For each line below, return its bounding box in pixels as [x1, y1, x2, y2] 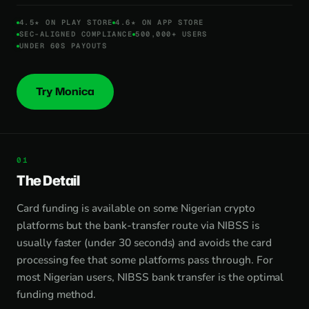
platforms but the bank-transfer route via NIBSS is [17, 218, 259, 232]
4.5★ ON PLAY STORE [19, 17, 113, 27]
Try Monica [36, 84, 94, 99]
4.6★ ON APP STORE [115, 17, 204, 27]
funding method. [17, 287, 97, 301]
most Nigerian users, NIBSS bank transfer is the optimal [17, 270, 284, 284]
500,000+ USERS [135, 29, 208, 39]
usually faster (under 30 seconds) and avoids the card [17, 235, 272, 250]
